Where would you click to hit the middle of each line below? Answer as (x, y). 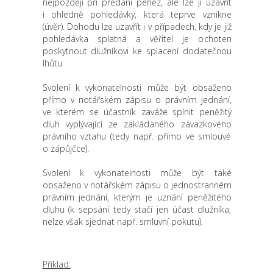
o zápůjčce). (66, 148)
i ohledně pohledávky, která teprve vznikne (137, 14)
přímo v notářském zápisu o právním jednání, (137, 100)
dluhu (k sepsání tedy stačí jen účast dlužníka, (137, 209)
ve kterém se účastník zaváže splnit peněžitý (137, 112)
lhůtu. (53, 63)
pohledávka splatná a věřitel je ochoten (137, 39)
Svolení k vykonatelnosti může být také (137, 173)
